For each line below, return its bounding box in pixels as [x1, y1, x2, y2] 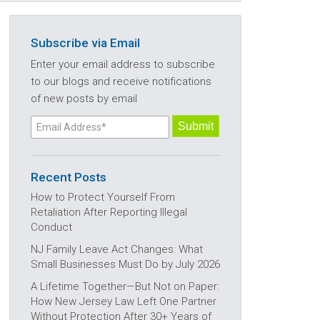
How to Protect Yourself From [31, 191, 175, 204]
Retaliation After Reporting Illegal [31, 206, 187, 219]
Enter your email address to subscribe [31, 58, 215, 71]
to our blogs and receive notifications [31, 75, 211, 88]
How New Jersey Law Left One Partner [31, 295, 216, 308]
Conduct [31, 221, 72, 234]
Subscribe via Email [31, 36, 140, 50]
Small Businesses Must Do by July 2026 [31, 258, 220, 271]
